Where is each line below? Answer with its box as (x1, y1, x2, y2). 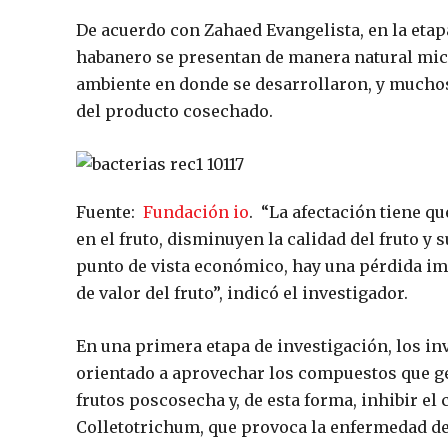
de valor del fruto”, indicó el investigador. (76, 283, 408, 304)
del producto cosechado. (76, 101, 273, 122)
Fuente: (76, 202, 143, 223)
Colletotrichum (76, 417, 200, 438)
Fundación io (143, 202, 249, 223)
